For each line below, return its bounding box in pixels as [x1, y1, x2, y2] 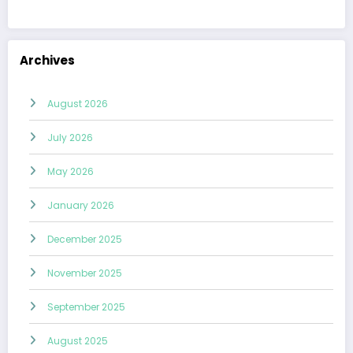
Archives [20, 51, 75, 69]
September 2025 [47, 300, 125, 314]
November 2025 [47, 266, 122, 281]
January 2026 [47, 199, 114, 213]
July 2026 [47, 131, 93, 145]
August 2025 [47, 334, 108, 348]
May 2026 [47, 165, 94, 179]
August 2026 [47, 97, 108, 111]
